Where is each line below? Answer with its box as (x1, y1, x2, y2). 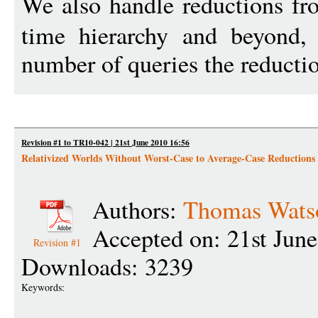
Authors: (92, 192, 183, 226)
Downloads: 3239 (21, 249, 193, 283)
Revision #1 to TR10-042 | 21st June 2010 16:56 (21, 136, 190, 148)
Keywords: (21, 280, 68, 294)
